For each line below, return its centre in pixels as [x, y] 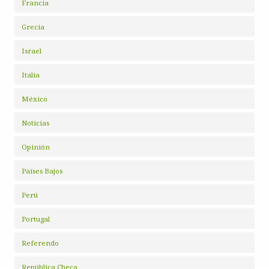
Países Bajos [42, 171]
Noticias [35, 123]
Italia [31, 75]
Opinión [36, 147]
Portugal [36, 219]
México [35, 99]
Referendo [40, 243]
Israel [32, 51]
